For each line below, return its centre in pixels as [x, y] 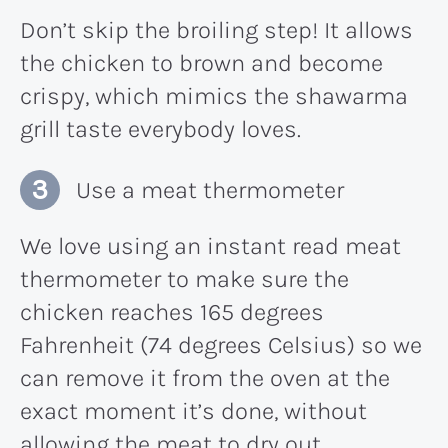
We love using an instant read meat [210, 245]
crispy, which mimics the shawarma [214, 95]
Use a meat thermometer [210, 189]
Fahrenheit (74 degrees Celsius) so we [221, 344]
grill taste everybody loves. [160, 128]
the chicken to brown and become [201, 62]
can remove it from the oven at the [205, 377]
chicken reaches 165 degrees [172, 311]
